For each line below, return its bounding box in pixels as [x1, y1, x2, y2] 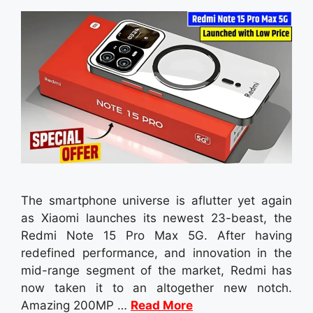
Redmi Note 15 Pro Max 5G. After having [21, 228, 292, 243]
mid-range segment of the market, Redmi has [21, 263, 292, 278]
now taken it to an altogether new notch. [21, 281, 292, 296]
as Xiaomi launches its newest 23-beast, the [21, 211, 292, 226]
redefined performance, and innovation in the [21, 246, 292, 261]
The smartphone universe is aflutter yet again [21, 194, 292, 208]
